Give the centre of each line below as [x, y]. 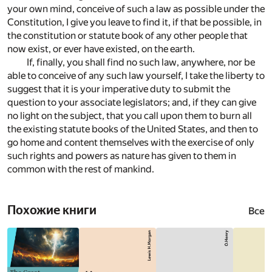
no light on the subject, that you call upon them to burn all [130, 115]
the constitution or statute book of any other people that [127, 35]
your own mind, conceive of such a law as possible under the [136, 8]
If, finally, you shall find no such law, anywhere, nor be [141, 62]
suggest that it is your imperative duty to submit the [119, 89]
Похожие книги [52, 210]
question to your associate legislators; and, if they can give [132, 102]
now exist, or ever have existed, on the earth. [101, 49]
